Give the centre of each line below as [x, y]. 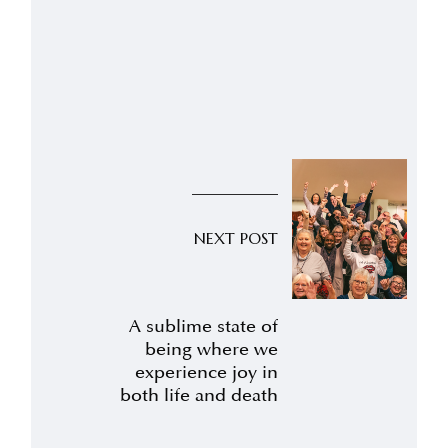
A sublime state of [204, 326]
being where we [212, 349]
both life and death [199, 395]
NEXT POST [236, 237]
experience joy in [207, 372]
